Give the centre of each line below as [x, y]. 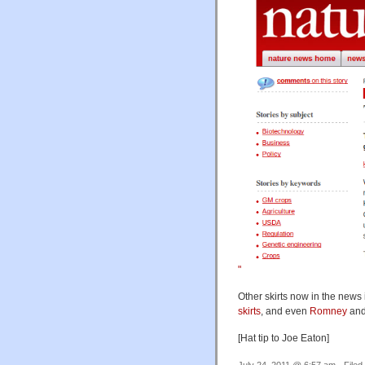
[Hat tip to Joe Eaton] [284, 339]
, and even [285, 312]
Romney [328, 312]
